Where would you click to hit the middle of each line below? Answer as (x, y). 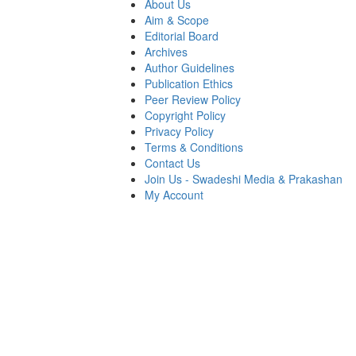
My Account (174, 195)
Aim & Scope (176, 20)
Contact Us (172, 163)
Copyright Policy (185, 116)
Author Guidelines (189, 68)
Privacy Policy (179, 132)
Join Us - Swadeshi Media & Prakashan (243, 179)
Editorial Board (181, 36)
